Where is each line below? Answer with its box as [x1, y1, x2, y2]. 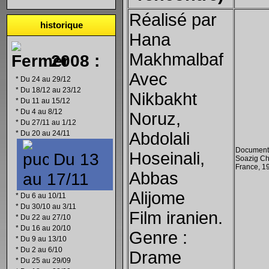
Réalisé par [129, 10, 217, 29]
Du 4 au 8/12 [20, 107, 62, 116]
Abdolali [129, 129, 190, 148]
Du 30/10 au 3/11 [20, 202, 76, 211]
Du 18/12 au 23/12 [20, 86, 81, 94]
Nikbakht [129, 89, 197, 109]
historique [40, 20, 83, 30]
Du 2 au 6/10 [20, 246, 62, 254]
